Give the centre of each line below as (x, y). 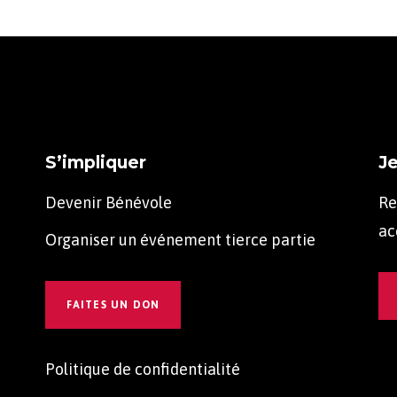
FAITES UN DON (113, 305)
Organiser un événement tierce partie (180, 240)
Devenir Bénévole (108, 202)
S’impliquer (95, 163)
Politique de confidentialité (142, 369)
